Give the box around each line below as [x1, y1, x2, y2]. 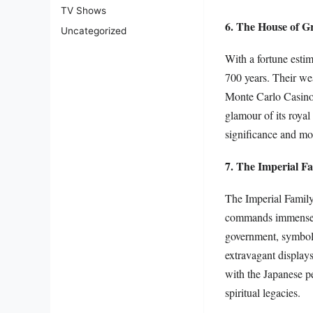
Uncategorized [61, 25, 126, 37]
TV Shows [61, 5, 106, 17]
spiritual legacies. [225, 285, 300, 300]
